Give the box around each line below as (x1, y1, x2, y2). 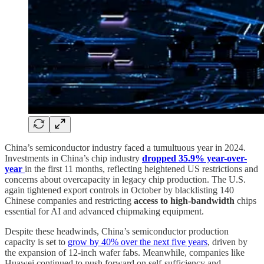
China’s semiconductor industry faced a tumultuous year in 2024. (5, 142, 246, 153)
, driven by (207, 236, 247, 247)
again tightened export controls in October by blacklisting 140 (5, 184, 234, 195)
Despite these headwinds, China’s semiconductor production (5, 226, 229, 236)
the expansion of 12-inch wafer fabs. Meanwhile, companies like (5, 247, 245, 258)
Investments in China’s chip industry (5, 153, 142, 163)
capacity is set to (5, 236, 68, 247)
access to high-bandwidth (134, 195, 235, 206)
